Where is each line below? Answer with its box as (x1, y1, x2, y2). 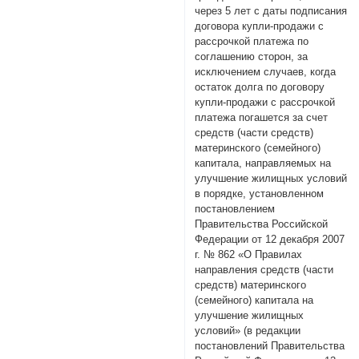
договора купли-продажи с (195, 20, 325, 33)
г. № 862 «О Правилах (195, 248, 303, 261)
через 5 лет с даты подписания (195, 5, 348, 18)
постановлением (195, 203, 276, 216)
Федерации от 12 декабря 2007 (195, 233, 345, 246)
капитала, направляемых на (195, 157, 332, 170)
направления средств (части (195, 264, 334, 276)
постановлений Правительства (195, 340, 345, 353)
